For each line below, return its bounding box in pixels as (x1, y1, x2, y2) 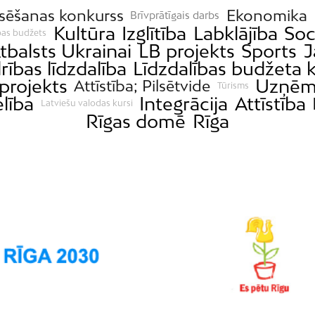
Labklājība (193, 22, 278, 44)
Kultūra (53, 22, 115, 44)
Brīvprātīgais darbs (130, 9, 220, 22)
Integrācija (139, 92, 229, 115)
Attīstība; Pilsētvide (74, 76, 211, 95)
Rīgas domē (86, 110, 186, 132)
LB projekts (138, 39, 235, 62)
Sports (241, 39, 297, 62)
